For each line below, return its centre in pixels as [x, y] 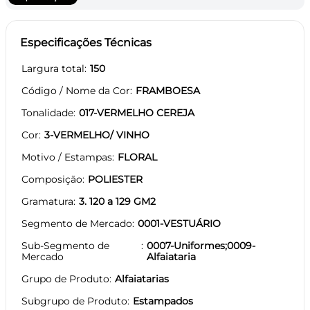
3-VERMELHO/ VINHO [97, 135]
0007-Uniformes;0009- [201, 245]
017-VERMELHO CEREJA [137, 112]
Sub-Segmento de [65, 245]
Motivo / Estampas [67, 157]
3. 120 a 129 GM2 [117, 201]
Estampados [163, 301]
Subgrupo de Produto [74, 301]
